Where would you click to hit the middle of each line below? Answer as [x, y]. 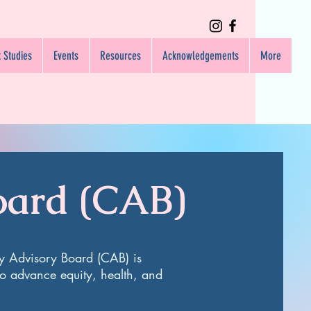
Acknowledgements [201, 56]
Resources [120, 56]
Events [66, 56]
